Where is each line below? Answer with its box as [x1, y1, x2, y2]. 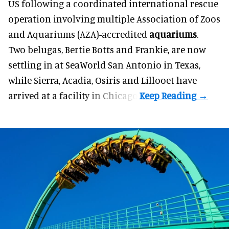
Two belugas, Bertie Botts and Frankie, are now [8, 43, 206, 56]
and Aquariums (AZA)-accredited [8, 28, 149, 40]
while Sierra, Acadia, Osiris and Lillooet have [8, 74, 197, 86]
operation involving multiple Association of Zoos [8, 13, 220, 25]
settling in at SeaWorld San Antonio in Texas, [8, 59, 200, 71]
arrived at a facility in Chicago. [8, 89, 140, 102]
